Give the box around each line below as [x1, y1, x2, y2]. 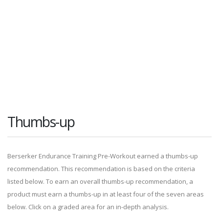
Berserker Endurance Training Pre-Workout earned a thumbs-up [7, 152, 198, 160]
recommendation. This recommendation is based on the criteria [7, 164, 195, 173]
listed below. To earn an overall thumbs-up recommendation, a [7, 177, 193, 186]
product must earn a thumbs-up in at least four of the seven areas [7, 190, 204, 198]
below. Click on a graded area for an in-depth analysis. [7, 202, 169, 211]
